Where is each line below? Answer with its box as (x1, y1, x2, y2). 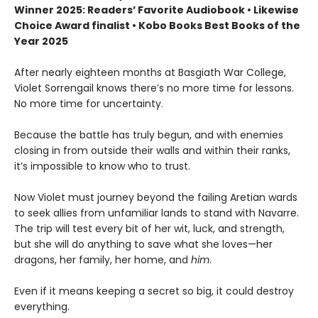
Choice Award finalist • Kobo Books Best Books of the (14, 18, 300, 33)
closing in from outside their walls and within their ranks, (14, 143, 290, 158)
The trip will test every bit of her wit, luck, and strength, (14, 221, 285, 236)
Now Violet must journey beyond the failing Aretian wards (14, 190, 297, 204)
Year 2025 (14, 33, 68, 48)
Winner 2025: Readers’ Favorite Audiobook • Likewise (14, 2, 299, 17)
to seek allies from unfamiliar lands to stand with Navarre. (14, 205, 299, 220)
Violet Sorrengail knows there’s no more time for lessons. (14, 80, 294, 95)
